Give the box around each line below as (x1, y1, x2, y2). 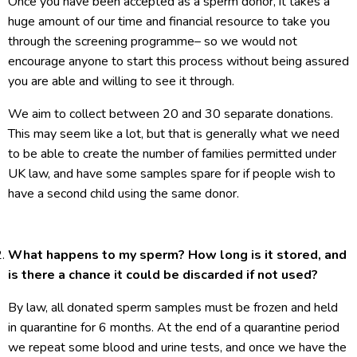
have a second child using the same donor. (8, 185, 239, 202)
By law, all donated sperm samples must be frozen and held (8, 299, 338, 316)
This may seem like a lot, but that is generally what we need (8, 125, 339, 143)
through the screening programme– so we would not (8, 33, 297, 50)
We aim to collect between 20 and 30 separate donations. (8, 105, 333, 123)
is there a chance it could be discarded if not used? (8, 266, 318, 284)
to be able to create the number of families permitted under (8, 145, 336, 163)
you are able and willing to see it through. (8, 73, 234, 90)
